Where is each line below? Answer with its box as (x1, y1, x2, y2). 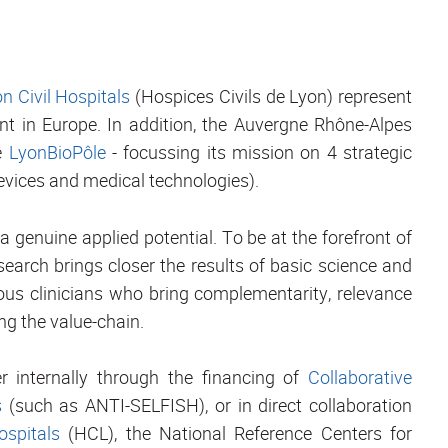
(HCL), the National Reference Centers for (59, 421, 412, 446)
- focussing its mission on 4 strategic (105, 140, 413, 165)
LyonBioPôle (8, 140, 106, 165)
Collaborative (308, 365, 412, 390)
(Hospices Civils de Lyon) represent (130, 84, 412, 109)
